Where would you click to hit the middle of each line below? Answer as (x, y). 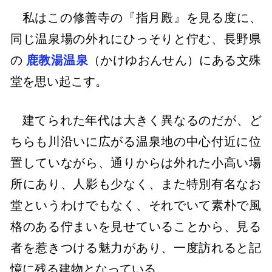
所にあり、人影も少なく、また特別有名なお (136, 184)
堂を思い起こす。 (59, 82)
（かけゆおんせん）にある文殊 (175, 60)
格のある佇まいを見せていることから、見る (136, 227)
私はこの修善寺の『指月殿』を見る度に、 (142, 18)
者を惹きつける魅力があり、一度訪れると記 (136, 248)
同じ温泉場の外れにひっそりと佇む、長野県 (136, 39)
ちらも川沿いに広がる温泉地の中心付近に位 (136, 142)
